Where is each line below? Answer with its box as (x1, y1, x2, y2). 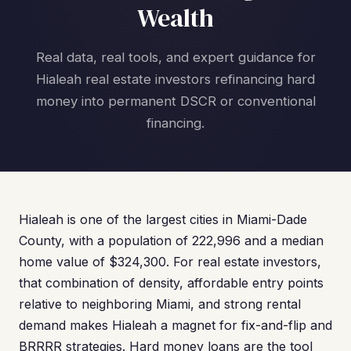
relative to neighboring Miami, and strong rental (19, 296, 301, 312)
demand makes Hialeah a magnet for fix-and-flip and (19, 317, 332, 333)
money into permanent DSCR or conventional (35, 93, 316, 109)
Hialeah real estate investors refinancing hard (36, 71, 315, 87)
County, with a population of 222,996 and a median (19, 233, 324, 248)
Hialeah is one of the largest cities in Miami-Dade (19, 212, 307, 227)
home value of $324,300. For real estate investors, (19, 254, 321, 270)
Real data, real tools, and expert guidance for (35, 49, 316, 65)
